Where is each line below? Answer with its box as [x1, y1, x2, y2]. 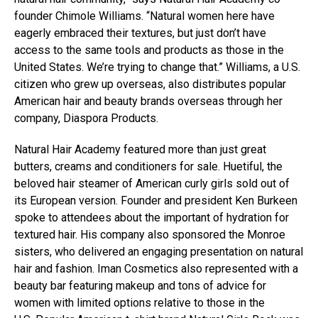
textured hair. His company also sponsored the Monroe [14, 228, 285, 241]
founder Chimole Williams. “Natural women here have [14, 9, 275, 23]
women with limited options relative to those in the [14, 296, 265, 309]
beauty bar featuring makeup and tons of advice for [14, 279, 266, 292]
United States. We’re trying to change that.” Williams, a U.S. [14, 60, 300, 74]
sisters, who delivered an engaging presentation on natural [14, 245, 303, 258]
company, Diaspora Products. [14, 111, 158, 125]
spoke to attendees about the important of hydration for [14, 211, 289, 224]
